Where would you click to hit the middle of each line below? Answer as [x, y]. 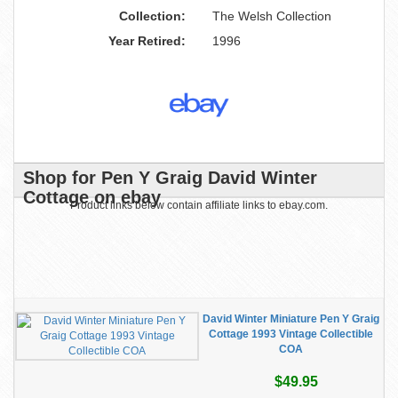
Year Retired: [147, 41]
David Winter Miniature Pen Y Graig [291, 319]
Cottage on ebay [92, 197]
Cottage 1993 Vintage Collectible [291, 334]
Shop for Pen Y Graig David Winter [170, 178]
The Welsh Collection [272, 16]
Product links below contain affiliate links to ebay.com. [199, 205]
